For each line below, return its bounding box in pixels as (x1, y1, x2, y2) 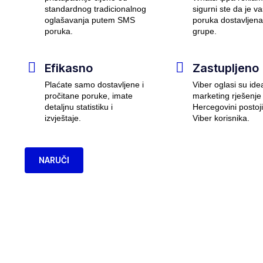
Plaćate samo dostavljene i (45, 80, 144, 90)
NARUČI (39, 155, 69, 166)
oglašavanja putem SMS (45, 15, 135, 25)
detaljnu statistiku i (45, 102, 113, 112)
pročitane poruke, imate (45, 91, 133, 101)
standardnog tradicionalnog (45, 4, 146, 14)
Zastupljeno (192, 61, 259, 76)
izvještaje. (45, 113, 81, 123)
